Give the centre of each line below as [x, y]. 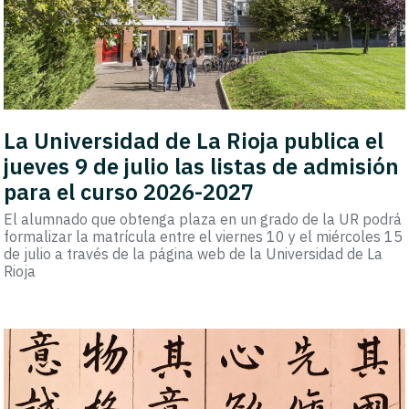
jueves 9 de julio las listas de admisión [202, 166]
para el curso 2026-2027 [129, 191]
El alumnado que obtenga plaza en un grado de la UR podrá [203, 219]
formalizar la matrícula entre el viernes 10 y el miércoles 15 [204, 236]
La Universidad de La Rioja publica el [194, 140]
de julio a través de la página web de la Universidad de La [194, 253]
